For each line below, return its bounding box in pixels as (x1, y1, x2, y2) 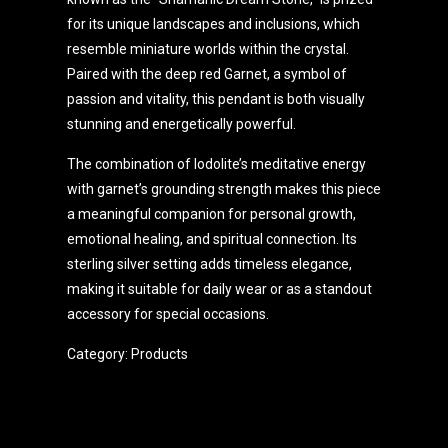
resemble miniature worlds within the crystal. (66, 41, 349, 58)
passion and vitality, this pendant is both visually (66, 91, 365, 108)
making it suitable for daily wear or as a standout (66, 281, 372, 298)
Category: (66, 346, 131, 363)
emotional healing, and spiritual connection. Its (66, 231, 357, 248)
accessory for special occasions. (66, 306, 269, 323)
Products (130, 346, 188, 363)
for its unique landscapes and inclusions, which (66, 16, 360, 33)
